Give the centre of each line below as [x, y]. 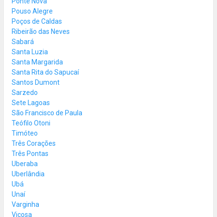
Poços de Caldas [37, 21]
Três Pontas [30, 153]
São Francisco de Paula [47, 113]
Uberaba [25, 163]
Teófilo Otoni [31, 123]
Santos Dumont [36, 82]
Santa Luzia [30, 52]
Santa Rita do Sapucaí [45, 72]
